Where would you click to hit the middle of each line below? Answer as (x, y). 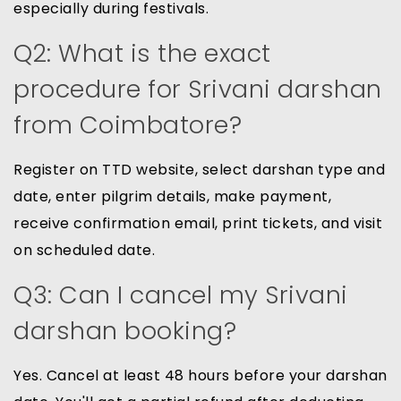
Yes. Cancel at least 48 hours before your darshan (200, 376)
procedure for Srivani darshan (198, 90)
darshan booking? (125, 331)
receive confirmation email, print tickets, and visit (198, 224)
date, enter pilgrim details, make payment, (172, 197)
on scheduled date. (84, 251)
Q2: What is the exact (142, 54)
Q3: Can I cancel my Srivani (181, 295)
